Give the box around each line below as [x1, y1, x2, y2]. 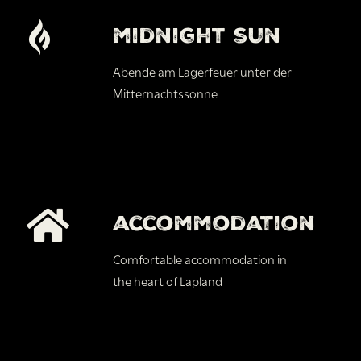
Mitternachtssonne [112, 83, 218, 102]
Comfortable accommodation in [112, 249, 287, 268]
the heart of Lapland [112, 271, 222, 289]
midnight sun [112, 21, 281, 49]
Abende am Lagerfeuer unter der [112, 61, 292, 80]
